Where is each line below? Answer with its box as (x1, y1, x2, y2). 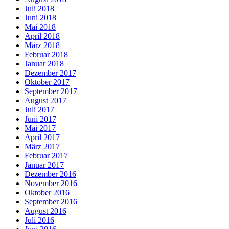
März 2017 (25, 142, 60, 151)
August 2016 (25, 207, 66, 216)
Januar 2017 (25, 161, 64, 170)
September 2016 (25, 197, 77, 207)
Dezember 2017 (25, 68, 76, 78)
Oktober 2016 (25, 188, 70, 197)
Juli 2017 (25, 105, 54, 114)
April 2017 (25, 133, 60, 142)
